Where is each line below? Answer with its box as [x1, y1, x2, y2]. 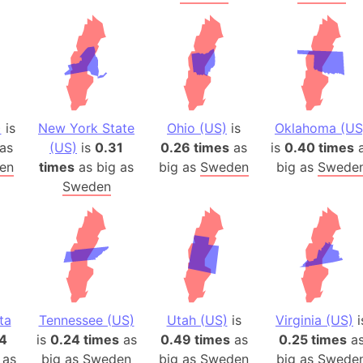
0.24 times [49, 331, 119, 348]
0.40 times [284, 139, 354, 156]
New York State [38, 120, 135, 136]
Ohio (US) [167, 120, 227, 136]
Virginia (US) [275, 312, 353, 328]
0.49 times [160, 331, 230, 348]
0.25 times [278, 331, 347, 348]
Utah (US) [166, 312, 228, 328]
